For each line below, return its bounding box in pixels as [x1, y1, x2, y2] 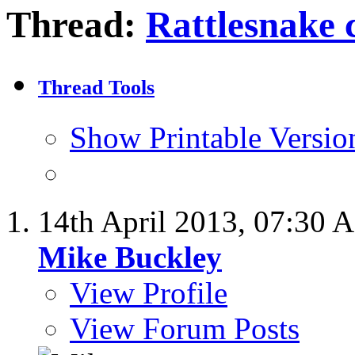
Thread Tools [38, 76, 155, 100]
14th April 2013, [38, 204, 254, 239]
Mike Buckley [38, 240, 222, 275]
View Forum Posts [70, 311, 300, 346]
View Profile [70, 276, 227, 311]
